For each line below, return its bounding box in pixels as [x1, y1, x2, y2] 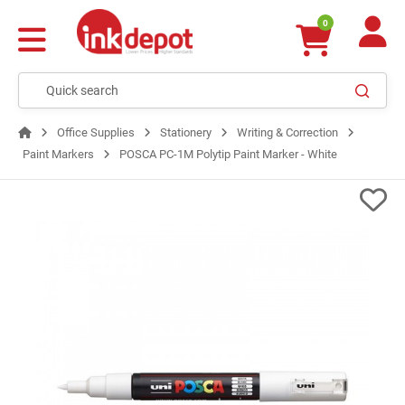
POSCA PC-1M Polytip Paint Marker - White [119, 147, 337, 161]
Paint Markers [23, 147, 94, 161]
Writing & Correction [237, 126, 338, 139]
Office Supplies [57, 126, 135, 139]
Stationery [160, 126, 212, 139]
